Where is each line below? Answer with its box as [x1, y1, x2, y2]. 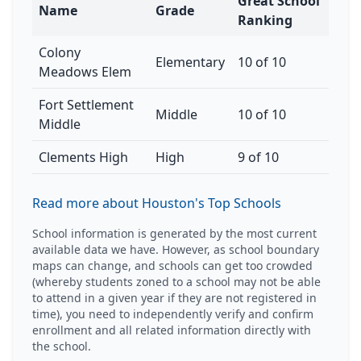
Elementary [156, 53, 225, 71]
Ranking [238, 11, 293, 29]
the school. [32, 338, 91, 354]
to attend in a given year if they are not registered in [32, 290, 317, 305]
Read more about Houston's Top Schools [32, 194, 281, 212]
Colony [39, 44, 81, 61]
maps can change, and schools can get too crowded [32, 258, 313, 273]
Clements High [39, 148, 128, 166]
